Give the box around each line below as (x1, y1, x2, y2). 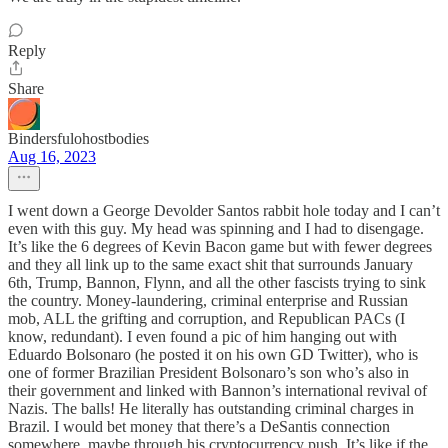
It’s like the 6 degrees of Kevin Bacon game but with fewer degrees (8, 238, 432, 255)
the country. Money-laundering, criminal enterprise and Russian (8, 292, 408, 309)
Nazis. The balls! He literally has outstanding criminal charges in (8, 400, 414, 417)
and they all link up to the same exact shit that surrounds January (8, 256, 413, 273)
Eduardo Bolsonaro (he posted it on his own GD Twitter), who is (8, 346, 418, 363)
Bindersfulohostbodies (8, 130, 149, 147)
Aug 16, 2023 (8, 148, 96, 165)
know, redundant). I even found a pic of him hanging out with (8, 328, 397, 345)
